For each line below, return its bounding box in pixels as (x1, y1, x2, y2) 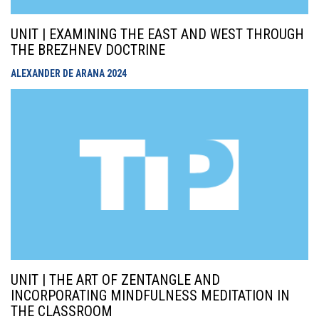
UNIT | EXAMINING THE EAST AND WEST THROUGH (11, 26, 304, 43)
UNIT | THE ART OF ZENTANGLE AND (11, 271, 220, 288)
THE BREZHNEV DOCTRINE (11, 41, 165, 58)
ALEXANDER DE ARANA (11, 68, 107, 79)
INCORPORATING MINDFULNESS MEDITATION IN (11, 287, 290, 304)
